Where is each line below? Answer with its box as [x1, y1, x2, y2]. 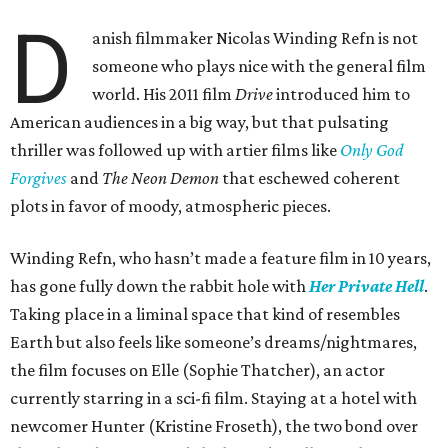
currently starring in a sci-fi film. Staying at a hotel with [10, 388, 417, 409]
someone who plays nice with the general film [92, 56, 427, 77]
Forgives [10, 168, 67, 189]
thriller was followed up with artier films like [10, 140, 340, 161]
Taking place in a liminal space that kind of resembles [10, 304, 400, 325]
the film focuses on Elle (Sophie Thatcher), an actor [10, 360, 385, 381]
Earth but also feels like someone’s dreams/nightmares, [10, 332, 417, 353]
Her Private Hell [309, 276, 424, 297]
